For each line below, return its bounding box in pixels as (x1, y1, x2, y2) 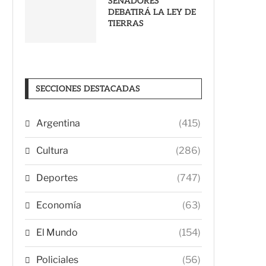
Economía (36, 199, 81, 211)
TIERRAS (108, 18, 144, 28)
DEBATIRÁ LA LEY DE (108, 7, 196, 17)
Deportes (36, 172, 78, 183)
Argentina (36, 117, 80, 129)
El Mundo (36, 226, 78, 238)
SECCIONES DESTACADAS (36, 83, 140, 94)
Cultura (36, 144, 68, 156)
